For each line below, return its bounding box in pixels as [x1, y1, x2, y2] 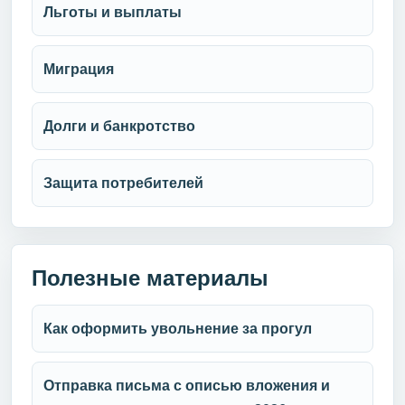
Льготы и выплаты [43, 4, 182, 20]
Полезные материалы [32, 265, 268, 290]
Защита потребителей [43, 174, 203, 191]
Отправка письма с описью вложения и [43, 377, 330, 393]
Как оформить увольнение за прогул [43, 320, 312, 336]
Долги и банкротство [43, 118, 195, 134]
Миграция [43, 61, 114, 77]
